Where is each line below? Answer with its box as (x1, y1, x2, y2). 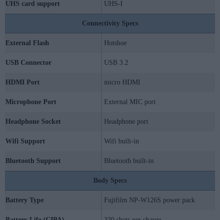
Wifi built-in (104, 137, 139, 145)
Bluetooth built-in (104, 157, 154, 165)
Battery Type (5, 196, 44, 204)
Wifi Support (5, 137, 45, 145)
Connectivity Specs (82, 20, 138, 27)
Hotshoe (104, 39, 127, 47)
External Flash (5, 39, 49, 47)
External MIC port (104, 98, 156, 106)
